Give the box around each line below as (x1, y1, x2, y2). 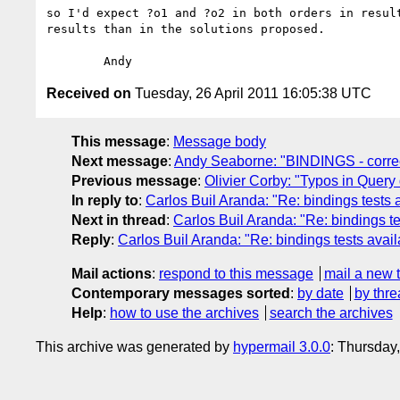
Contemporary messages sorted (71, 285, 290, 301)
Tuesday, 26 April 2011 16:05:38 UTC (131, 85, 371, 101)
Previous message (71, 172, 197, 188)
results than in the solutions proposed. (46, 21, 325, 36)
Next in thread (71, 212, 166, 228)
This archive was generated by (36, 338, 233, 354)
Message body (173, 133, 266, 149)
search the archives (269, 304, 393, 321)
